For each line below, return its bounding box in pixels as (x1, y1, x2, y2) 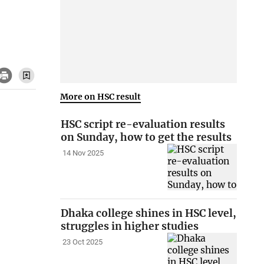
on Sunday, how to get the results (61, 131, 232, 144)
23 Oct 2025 (62, 237, 103, 247)
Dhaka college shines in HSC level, (61, 207, 237, 220)
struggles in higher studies (61, 220, 199, 233)
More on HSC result (60, 91, 141, 102)
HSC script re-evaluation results (61, 118, 226, 131)
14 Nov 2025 (62, 148, 104, 158)
